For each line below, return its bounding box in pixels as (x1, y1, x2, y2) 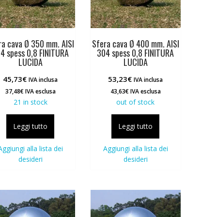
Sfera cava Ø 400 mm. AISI (92, 37, 179, 50)
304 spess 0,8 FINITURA (97, 46, 174, 59)
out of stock (116, 97, 155, 107)
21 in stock (13, 97, 47, 107)
